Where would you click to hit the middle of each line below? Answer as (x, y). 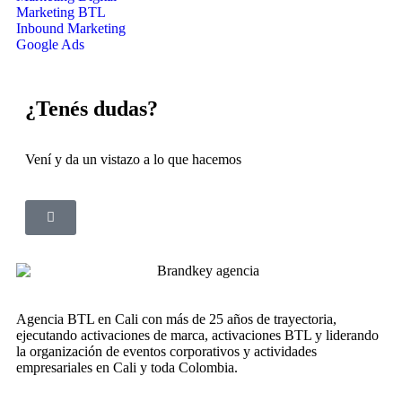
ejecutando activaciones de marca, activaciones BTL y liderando (197, 336)
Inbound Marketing (71, 29)
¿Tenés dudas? (92, 109)
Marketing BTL (61, 13)
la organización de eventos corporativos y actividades (166, 352)
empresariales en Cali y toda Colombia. (127, 368)
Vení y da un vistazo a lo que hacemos (133, 160)
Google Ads (50, 45)
